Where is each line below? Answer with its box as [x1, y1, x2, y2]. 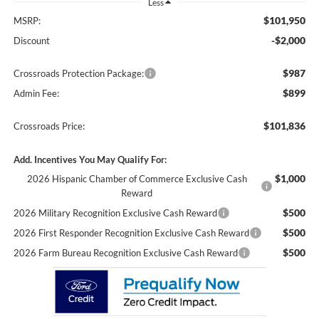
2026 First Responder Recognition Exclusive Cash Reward [13, 227, 249, 239]
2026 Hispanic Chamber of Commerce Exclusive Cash [26, 173, 247, 185]
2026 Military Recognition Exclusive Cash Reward [13, 207, 217, 219]
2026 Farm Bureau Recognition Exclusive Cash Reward [13, 247, 238, 259]
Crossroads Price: [13, 120, 85, 132]
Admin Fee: [13, 88, 59, 100]
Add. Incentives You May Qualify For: [13, 154, 167, 166]
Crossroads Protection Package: [13, 68, 144, 80]
